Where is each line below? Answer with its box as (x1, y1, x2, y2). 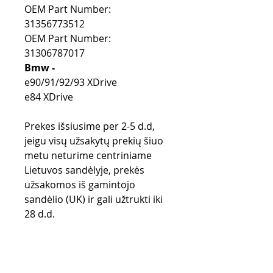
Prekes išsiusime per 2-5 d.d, (24, 119, 155, 133)
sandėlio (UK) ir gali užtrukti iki (24, 193, 163, 207)
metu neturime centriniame (24, 149, 152, 163)
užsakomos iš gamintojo (24, 178, 135, 192)
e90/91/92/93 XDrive (24, 76, 117, 90)
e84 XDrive (24, 90, 73, 104)
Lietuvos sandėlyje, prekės (24, 163, 144, 177)
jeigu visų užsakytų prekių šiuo (24, 134, 163, 148)
